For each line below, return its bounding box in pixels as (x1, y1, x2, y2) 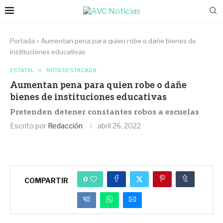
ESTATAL (10, 67, 34, 74)
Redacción (48, 121, 83, 130)
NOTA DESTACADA (46, 67, 97, 74)
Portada (10, 37, 35, 45)
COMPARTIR (24, 176, 68, 185)
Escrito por (10, 121, 48, 130)
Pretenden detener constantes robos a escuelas (10, 108, 199, 117)
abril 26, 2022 (98, 121, 141, 130)
